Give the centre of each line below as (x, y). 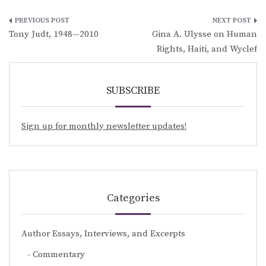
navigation (45, 49)
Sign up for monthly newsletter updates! (104, 126)
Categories (133, 198)
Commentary (59, 254)
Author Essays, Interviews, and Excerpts (103, 233)
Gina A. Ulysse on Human (205, 34)
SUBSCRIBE (133, 90)
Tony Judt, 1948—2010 (54, 34)
